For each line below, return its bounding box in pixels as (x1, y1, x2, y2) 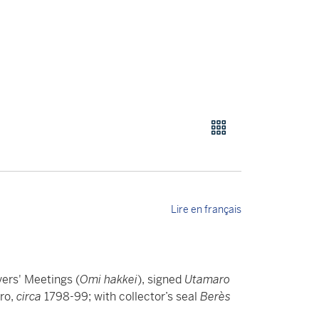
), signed (137, 271, 184, 287)
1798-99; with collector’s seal (44, 288, 200, 304)
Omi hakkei (80, 271, 137, 287)
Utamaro (184, 271, 230, 287)
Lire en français (171, 202, 241, 216)
